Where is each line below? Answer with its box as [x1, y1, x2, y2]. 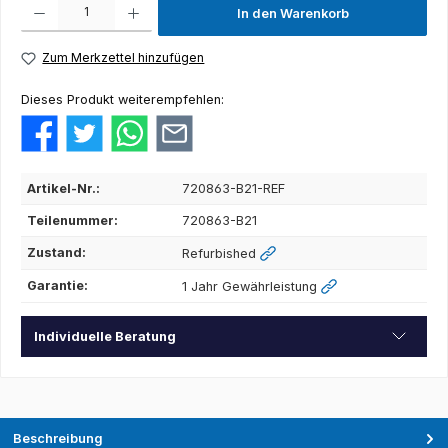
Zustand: [27, 244, 87, 260]
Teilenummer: [27, 212, 119, 228]
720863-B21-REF [182, 180, 286, 196]
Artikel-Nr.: [27, 180, 101, 196]
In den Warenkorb [236, 6, 349, 22]
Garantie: [27, 277, 89, 293]
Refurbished [182, 246, 261, 262]
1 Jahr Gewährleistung [182, 279, 322, 295]
